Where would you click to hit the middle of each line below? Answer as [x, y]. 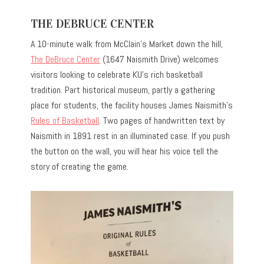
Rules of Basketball [65, 120]
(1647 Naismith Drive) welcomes [160, 59]
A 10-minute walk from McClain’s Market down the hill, [127, 44]
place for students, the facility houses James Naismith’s [132, 105]
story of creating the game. [80, 166]
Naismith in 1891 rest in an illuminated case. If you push [131, 136]
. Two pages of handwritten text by [162, 120]
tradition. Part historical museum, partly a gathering [123, 90]
